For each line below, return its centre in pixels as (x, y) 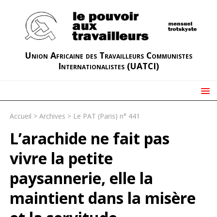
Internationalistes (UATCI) (108, 66)
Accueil (21, 116)
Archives (52, 116)
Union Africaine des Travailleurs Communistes (108, 55)
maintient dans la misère (103, 198)
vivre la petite (61, 158)
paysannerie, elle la (81, 178)
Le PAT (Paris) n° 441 (107, 116)
